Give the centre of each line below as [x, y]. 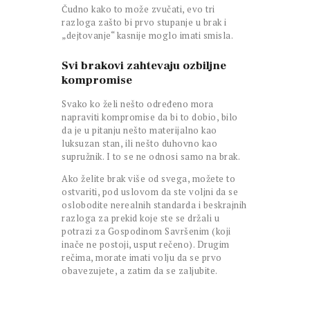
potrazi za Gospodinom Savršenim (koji [146, 231]
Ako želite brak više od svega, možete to [148, 179]
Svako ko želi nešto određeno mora [138, 104]
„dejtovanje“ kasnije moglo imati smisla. [147, 36]
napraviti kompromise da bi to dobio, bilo [150, 117]
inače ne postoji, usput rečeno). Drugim [146, 245]
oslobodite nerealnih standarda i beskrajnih [154, 205]
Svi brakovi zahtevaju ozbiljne [144, 66]
